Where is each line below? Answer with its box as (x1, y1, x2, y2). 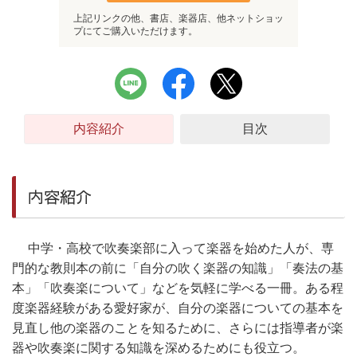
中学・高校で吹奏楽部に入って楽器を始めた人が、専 (12, 241, 334, 255)
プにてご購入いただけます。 (73, 25, 198, 37)
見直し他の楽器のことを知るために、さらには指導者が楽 (12, 321, 343, 335)
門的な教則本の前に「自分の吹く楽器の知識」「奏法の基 (12, 261, 343, 275)
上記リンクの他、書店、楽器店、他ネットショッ (73, 13, 284, 24)
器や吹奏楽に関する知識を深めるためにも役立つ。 (12, 341, 305, 355)
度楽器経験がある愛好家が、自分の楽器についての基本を (12, 301, 343, 315)
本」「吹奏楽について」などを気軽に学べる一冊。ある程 (12, 281, 343, 295)
